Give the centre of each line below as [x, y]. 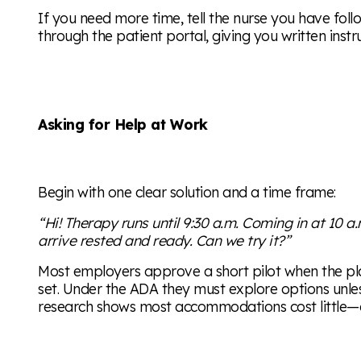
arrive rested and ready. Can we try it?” [164, 240]
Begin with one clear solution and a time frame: [187, 192]
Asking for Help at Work [123, 124]
